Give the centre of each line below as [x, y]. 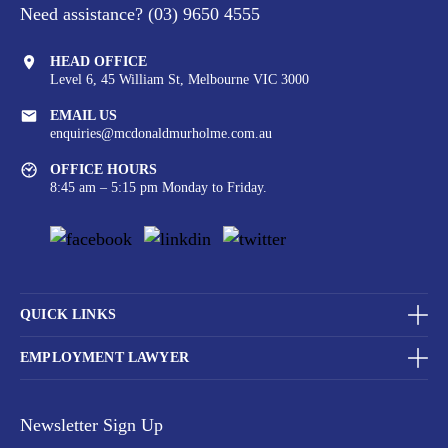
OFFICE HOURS [103, 169]
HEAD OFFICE [98, 61]
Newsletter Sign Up [91, 425]
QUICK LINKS [68, 315]
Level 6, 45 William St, [117, 79]
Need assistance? [84, 13]
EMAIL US [83, 115]
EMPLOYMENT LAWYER [104, 358]
